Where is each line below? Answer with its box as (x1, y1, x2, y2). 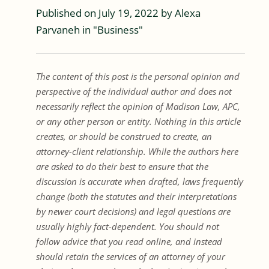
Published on (36, 5, 98, 20)
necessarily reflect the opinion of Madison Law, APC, (36, 100, 240, 112)
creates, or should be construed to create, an (36, 130, 212, 142)
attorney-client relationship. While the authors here (36, 145, 238, 157)
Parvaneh (36, 22, 80, 37)
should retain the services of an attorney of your (36, 250, 225, 262)
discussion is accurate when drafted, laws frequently (36, 175, 243, 187)
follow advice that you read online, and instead (36, 235, 222, 247)
